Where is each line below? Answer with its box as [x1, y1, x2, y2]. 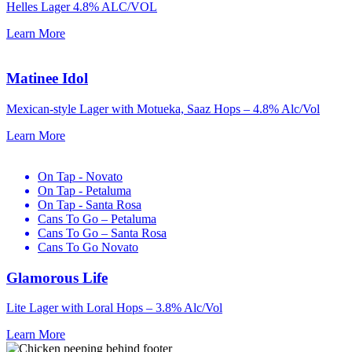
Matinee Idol [6, 70, 88, 87]
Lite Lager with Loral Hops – [6, 301, 156, 315]
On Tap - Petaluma [38, 183, 131, 197]
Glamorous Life [6, 269, 108, 286]
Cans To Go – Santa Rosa [38, 225, 167, 240]
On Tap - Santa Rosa [38, 197, 141, 211]
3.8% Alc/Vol [156, 301, 222, 315]
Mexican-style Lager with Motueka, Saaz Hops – [6, 101, 253, 115]
